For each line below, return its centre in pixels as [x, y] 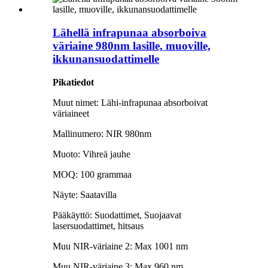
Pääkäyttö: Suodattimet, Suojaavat [117, 215]
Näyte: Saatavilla [85, 194]
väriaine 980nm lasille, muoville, [132, 46]
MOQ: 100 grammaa [92, 174]
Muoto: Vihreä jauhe [92, 154]
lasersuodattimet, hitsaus [98, 226]
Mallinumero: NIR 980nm [102, 133]
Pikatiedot [73, 82]
